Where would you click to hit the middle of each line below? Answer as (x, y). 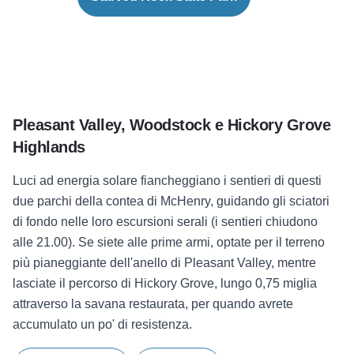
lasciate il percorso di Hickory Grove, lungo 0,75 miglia (165, 283)
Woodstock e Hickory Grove (230, 125)
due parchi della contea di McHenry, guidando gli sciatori (171, 201)
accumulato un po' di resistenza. (102, 324)
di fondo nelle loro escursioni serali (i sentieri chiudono (165, 222)
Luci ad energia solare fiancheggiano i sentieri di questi (167, 181)
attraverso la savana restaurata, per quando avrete (153, 304)
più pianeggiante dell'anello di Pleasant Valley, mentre (164, 263)
